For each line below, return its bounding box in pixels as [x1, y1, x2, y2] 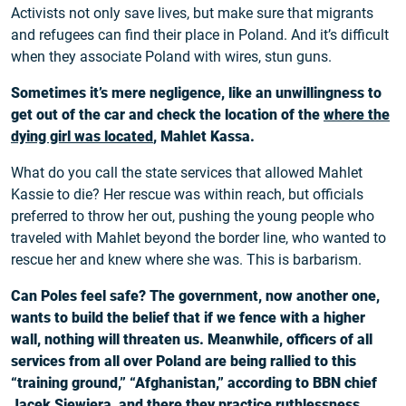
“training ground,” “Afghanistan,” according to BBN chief [11, 374, 377, 392]
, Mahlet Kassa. [153, 128, 255, 146]
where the [324, 106, 390, 124]
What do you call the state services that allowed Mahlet [11, 164, 362, 182]
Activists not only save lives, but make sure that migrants [11, 5, 373, 23]
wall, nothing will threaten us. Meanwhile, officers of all [11, 331, 372, 349]
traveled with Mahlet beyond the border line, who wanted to [11, 229, 386, 247]
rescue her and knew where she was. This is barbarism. [11, 251, 362, 269]
